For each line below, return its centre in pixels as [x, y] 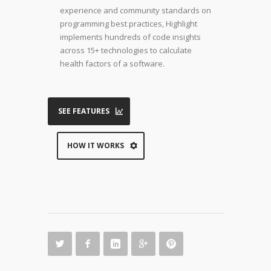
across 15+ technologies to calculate [126, 51]
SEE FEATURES [84, 111]
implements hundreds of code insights [130, 37]
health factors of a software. [112, 64]
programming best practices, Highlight [129, 24]
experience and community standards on [135, 11]
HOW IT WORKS [96, 146]
